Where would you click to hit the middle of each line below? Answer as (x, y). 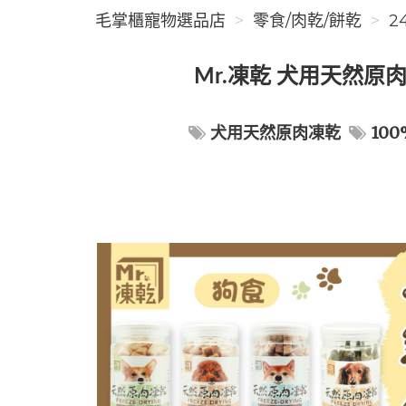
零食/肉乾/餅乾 (307, 21)
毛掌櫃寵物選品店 (160, 21)
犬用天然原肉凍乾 (275, 133)
